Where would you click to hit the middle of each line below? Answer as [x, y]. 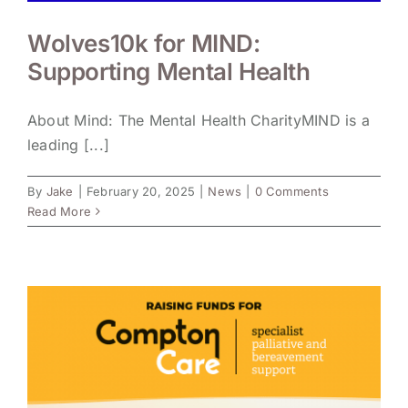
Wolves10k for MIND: [144, 44]
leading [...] [69, 145]
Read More [60, 212]
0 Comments [291, 192]
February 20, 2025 [141, 192]
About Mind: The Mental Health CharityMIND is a [199, 121]
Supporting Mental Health [169, 72]
